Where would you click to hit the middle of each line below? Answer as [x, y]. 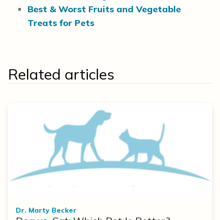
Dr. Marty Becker [46, 210]
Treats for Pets [61, 23]
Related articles [61, 74]
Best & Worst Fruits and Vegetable [104, 9]
